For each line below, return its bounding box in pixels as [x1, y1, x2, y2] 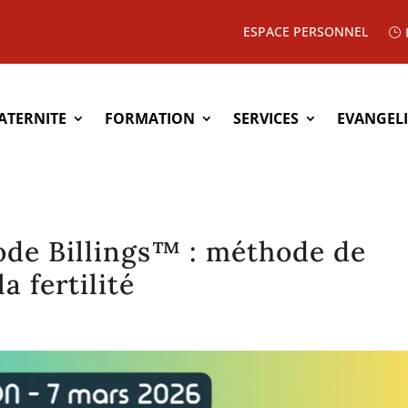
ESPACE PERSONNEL [243, 22, 368, 40]
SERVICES [232, 107, 299, 128]
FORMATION [104, 107, 195, 128]
